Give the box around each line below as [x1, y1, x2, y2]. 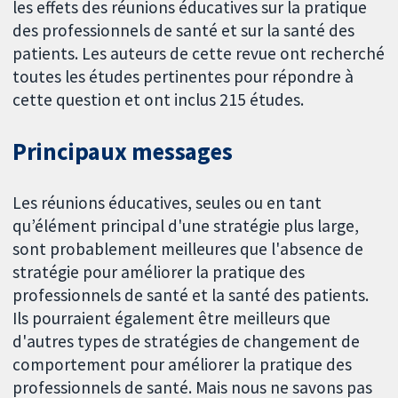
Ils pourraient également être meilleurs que [12, 306, 331, 329]
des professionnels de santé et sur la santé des [12, 20, 355, 42]
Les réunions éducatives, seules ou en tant [12, 191, 322, 213]
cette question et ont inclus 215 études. [12, 89, 305, 111]
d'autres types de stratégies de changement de [12, 330, 361, 352]
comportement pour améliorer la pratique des [12, 353, 353, 375]
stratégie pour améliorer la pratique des [12, 260, 306, 283]
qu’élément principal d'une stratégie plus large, [12, 214, 360, 236]
